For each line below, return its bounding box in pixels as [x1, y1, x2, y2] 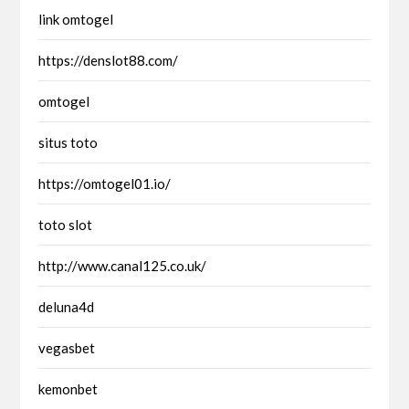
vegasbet [38, 339, 96, 356]
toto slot [38, 215, 93, 233]
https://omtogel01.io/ [38, 174, 172, 192]
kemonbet [38, 380, 99, 397]
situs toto [38, 133, 99, 151]
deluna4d [38, 298, 95, 315]
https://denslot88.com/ [38, 51, 179, 68]
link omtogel [38, 10, 114, 27]
